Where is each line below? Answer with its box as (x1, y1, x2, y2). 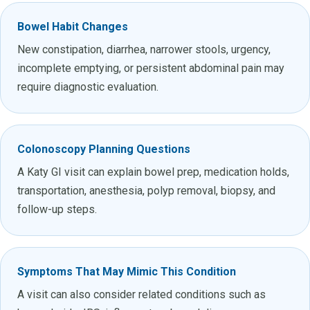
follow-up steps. (17, 202, 97, 216)
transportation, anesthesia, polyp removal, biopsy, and (17, 183, 275, 197)
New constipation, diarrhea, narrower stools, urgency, (17, 42, 271, 56)
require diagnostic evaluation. (17, 80, 158, 93)
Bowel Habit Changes (17, 19, 128, 33)
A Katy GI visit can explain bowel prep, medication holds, (17, 165, 289, 179)
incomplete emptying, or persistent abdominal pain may (17, 61, 284, 75)
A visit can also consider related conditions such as (17, 287, 266, 301)
